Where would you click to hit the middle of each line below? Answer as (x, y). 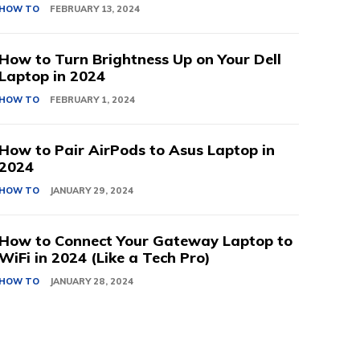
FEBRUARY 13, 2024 (95, 9)
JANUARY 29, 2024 (92, 191)
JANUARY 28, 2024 (92, 282)
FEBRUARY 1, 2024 (93, 100)
